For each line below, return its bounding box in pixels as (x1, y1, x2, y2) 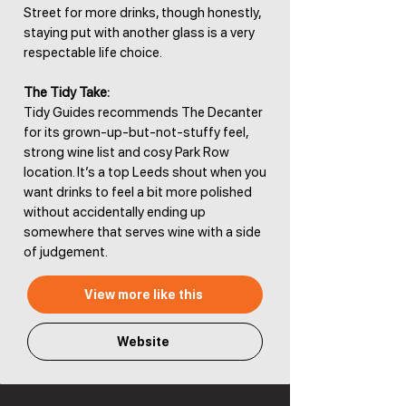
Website (117, 334, 169, 349)
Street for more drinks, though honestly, (24, 5, 261, 21)
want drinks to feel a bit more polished (24, 184, 252, 200)
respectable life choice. (24, 44, 162, 61)
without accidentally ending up (24, 204, 206, 220)
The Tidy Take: (24, 84, 110, 101)
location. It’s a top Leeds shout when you (24, 164, 266, 180)
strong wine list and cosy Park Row (24, 144, 229, 160)
